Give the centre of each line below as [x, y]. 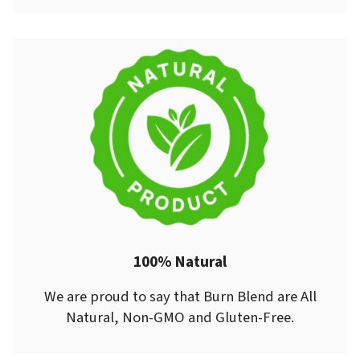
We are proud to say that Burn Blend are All [180, 297]
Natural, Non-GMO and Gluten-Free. [180, 318]
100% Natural [180, 262]
